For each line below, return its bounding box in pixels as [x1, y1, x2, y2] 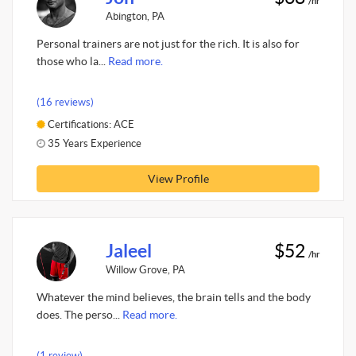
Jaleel [105, 240, 152, 261]
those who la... [37, 55, 108, 68]
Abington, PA [105, 10, 164, 22]
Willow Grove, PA [105, 263, 185, 276]
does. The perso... [37, 308, 122, 321]
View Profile [147, 172, 209, 185]
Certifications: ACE [45, 118, 134, 130]
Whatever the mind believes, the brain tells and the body [37, 291, 311, 304]
